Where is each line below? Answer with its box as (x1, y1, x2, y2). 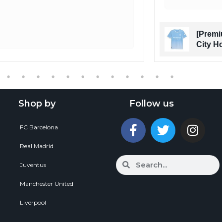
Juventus (20, 161, 46, 168)
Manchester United (20, 179, 73, 187)
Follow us (129, 98, 174, 109)
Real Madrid (20, 142, 54, 150)
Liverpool (20, 198, 46, 206)
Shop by (18, 98, 55, 109)
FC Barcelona (20, 123, 58, 131)
